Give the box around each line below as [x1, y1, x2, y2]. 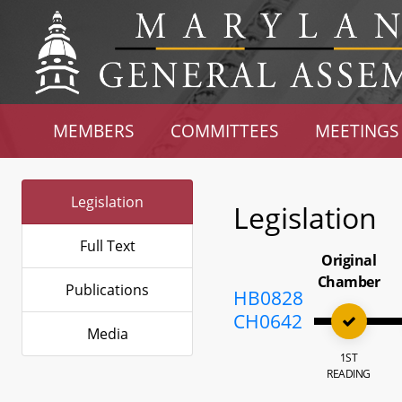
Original [321, 250, 377, 270]
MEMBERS [53, 119, 135, 142]
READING [327, 366, 371, 381]
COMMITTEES [170, 119, 279, 142]
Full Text [79, 236, 135, 256]
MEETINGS [314, 119, 398, 142]
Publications [66, 280, 149, 300]
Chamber [317, 272, 380, 292]
